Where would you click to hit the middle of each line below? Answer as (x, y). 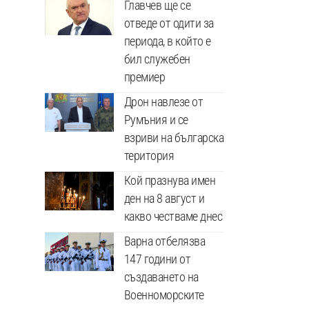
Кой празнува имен (170, 180)
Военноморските (164, 295)
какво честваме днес (173, 216)
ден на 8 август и (164, 198)
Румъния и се (156, 119)
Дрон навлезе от (163, 101)
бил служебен (157, 59)
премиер (144, 77)
